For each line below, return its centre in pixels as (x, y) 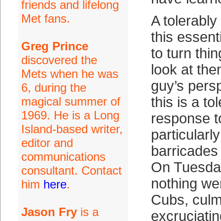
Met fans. (45, 18)
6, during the (54, 88)
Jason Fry (49, 212)
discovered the (59, 60)
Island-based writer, (72, 129)
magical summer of (71, 101)
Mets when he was (70, 74)
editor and (47, 143)
